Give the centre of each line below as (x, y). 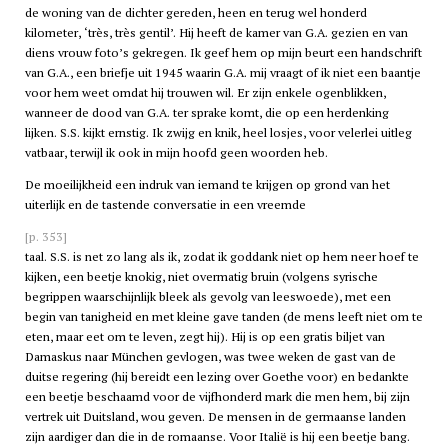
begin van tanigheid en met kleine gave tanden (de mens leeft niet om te (223, 317)
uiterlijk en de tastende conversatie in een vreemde (165, 204)
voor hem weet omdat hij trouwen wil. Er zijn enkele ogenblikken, (205, 92)
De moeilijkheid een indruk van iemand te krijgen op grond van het (207, 184)
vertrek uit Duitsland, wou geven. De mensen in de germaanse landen (215, 417)
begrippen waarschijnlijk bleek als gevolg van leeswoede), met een (207, 297)
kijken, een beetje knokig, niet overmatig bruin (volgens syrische (201, 277)
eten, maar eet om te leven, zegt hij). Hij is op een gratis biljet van (204, 337)
